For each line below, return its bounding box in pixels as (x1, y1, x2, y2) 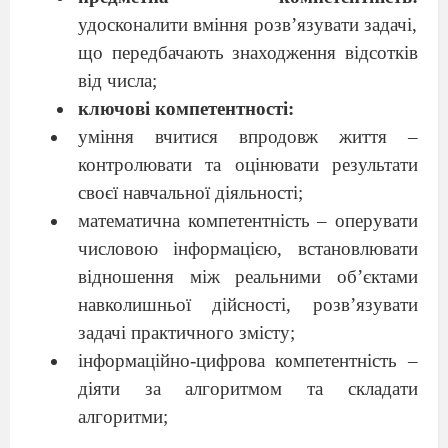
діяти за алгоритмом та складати (77, 377, 418, 399)
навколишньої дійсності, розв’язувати (77, 293, 418, 315)
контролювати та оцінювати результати (77, 153, 418, 175)
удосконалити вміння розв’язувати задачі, (77, 13, 418, 35)
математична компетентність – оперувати (77, 209, 418, 231)
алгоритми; (77, 405, 168, 427)
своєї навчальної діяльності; (77, 181, 303, 203)
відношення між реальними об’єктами (77, 265, 418, 287)
